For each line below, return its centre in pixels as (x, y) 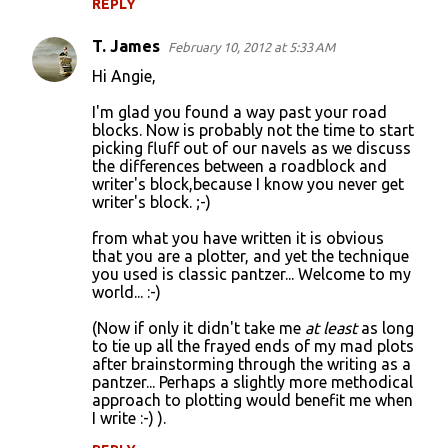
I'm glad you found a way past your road (239, 112)
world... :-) (126, 292)
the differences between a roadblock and (239, 166)
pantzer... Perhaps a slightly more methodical (252, 382)
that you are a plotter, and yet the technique (250, 256)
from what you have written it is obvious (238, 238)
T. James (126, 46)
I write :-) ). (129, 418)
